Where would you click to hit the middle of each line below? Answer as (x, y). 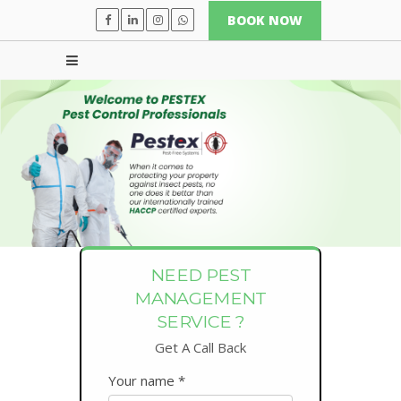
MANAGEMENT (200, 298)
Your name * (147, 380)
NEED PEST (200, 274)
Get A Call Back (200, 347)
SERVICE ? (200, 321)
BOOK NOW (265, 20)
